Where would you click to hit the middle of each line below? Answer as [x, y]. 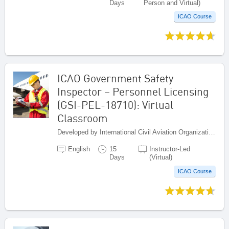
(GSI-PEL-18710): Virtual [115, 105]
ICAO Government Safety [115, 78]
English [79, 149]
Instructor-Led [170, 149]
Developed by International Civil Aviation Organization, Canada [212, 132]
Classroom [82, 118]
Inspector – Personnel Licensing [133, 92]
